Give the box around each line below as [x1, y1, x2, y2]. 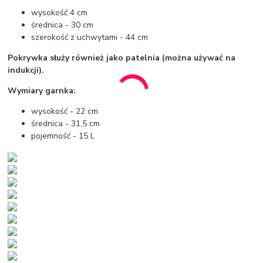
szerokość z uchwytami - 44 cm [31, 32, 149, 43]
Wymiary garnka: [8, 85, 76, 97]
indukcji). [8, 65, 45, 76]
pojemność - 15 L [31, 130, 95, 142]
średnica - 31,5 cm [31, 118, 100, 130]
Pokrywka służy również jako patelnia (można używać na [8, 52, 236, 64]
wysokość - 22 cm [31, 106, 99, 117]
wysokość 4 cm [31, 7, 88, 19]
